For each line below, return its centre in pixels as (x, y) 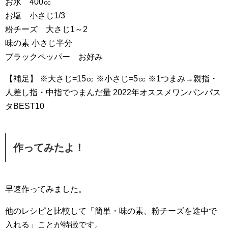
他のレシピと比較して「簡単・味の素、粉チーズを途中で (111, 211)
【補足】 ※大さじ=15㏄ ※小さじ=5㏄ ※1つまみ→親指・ (111, 78)
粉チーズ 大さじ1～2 (46, 29)
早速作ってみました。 (46, 189)
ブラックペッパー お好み (54, 56)
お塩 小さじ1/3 (35, 15)
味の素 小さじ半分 (39, 43)
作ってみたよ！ (49, 147)
